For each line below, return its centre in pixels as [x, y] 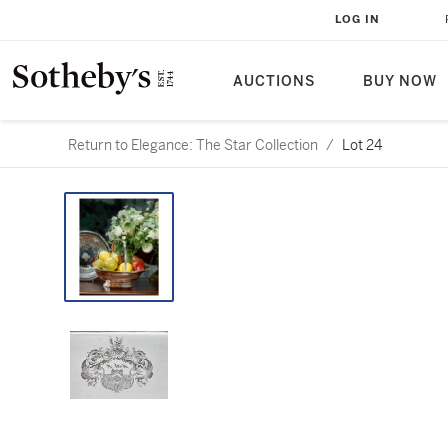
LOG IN [357, 19]
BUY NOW [400, 81]
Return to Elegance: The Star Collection [193, 145]
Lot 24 [362, 145]
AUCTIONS [274, 81]
